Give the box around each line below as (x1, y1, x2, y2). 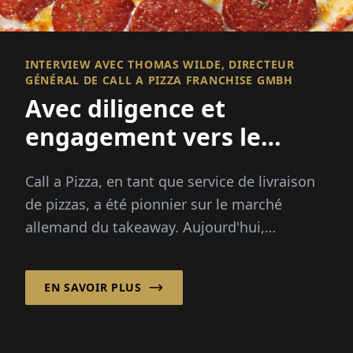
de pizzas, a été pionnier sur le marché (25, 194, 282, 214)
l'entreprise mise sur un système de (25, 240, 263, 259)
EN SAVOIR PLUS (44, 279, 142, 295)
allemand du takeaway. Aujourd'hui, (25, 217, 265, 236)
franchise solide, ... (25, 262, 150, 282)
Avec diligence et (25, 91, 225, 124)
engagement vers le (25, 120, 261, 153)
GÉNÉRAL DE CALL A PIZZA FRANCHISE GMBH (25, 72, 293, 87)
